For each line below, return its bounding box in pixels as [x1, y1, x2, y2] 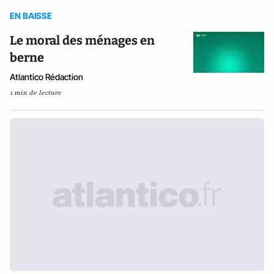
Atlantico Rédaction [10, 72, 83, 82]
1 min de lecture [10, 88, 61, 97]
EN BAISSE [10, 10, 52, 21]
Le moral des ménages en [10, 33, 155, 48]
